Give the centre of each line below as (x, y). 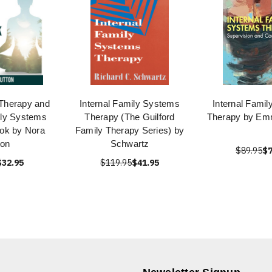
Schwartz (130, 144)
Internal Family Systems (130, 104)
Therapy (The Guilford (130, 117)
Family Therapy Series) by (130, 130)
